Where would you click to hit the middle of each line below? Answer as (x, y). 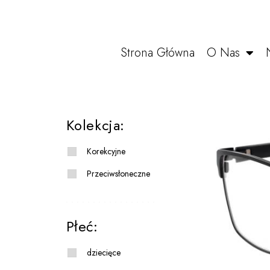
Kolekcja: (95, 125)
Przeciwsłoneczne (118, 174)
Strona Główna (157, 52)
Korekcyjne (106, 152)
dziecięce (103, 253)
